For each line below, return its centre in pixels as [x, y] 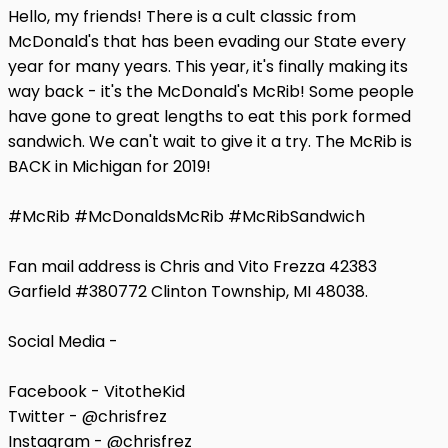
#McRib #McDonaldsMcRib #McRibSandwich [186, 216]
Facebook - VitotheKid [96, 391]
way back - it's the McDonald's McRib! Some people [211, 91]
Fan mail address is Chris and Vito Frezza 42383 [192, 266]
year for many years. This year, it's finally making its [208, 66]
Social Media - [63, 341]
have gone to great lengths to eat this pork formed [209, 116]
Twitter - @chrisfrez [87, 416]
